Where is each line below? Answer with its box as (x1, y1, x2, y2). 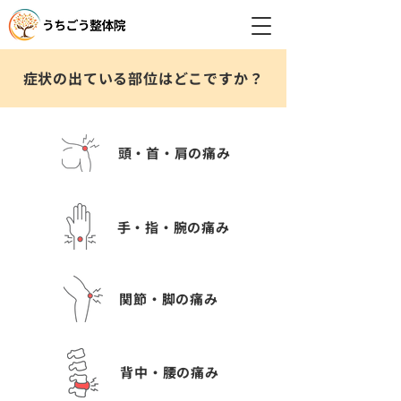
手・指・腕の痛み (116, 218, 230, 236)
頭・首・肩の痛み (117, 143, 231, 162)
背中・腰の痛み (120, 363, 219, 381)
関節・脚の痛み (119, 289, 218, 308)
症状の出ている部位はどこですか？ (22, 67, 264, 89)
